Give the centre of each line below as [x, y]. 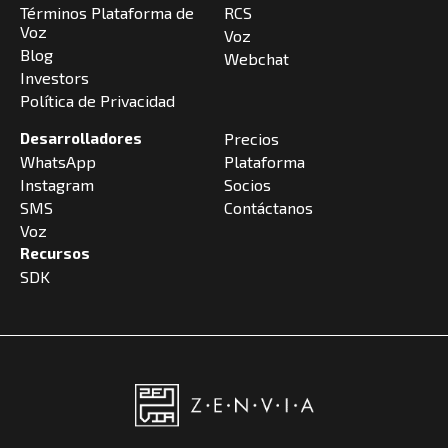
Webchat [256, 58]
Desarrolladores [81, 137]
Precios [251, 138]
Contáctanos [268, 207]
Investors [54, 77]
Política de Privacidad [97, 100]
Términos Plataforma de [107, 12]
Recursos [55, 252]
